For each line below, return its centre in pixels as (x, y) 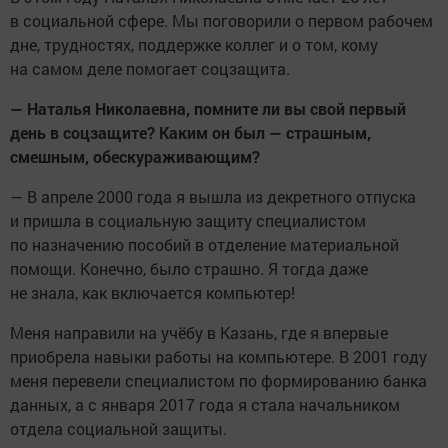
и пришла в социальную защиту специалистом (188, 221)
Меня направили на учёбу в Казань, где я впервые (199, 333)
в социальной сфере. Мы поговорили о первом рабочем (221, 21)
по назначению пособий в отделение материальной (204, 245)
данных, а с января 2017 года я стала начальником (205, 405)
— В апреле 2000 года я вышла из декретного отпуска (213, 197)
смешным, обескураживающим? (135, 157)
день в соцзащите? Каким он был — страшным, (190, 133)
